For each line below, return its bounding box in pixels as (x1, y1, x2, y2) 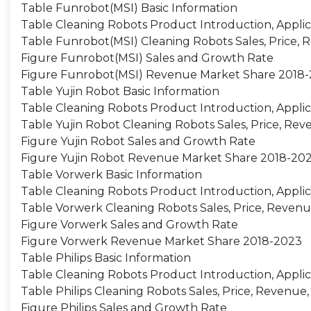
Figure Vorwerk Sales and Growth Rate (21, 218, 238, 231)
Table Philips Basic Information (21, 251, 191, 264)
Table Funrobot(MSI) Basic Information (21, 1, 237, 15)
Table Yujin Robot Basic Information (21, 85, 219, 98)
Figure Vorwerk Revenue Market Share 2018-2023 (21, 235, 302, 248)
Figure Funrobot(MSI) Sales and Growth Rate (21, 51, 274, 65)
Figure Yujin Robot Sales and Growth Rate (21, 135, 255, 148)
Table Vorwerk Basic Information (21, 168, 202, 181)
